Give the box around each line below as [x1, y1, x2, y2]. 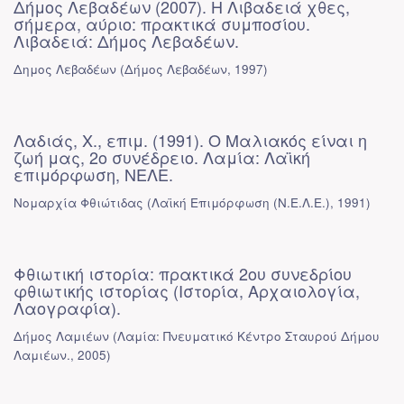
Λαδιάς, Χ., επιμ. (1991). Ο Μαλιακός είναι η [14, 128, 367, 151]
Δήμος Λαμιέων [14, 327, 109, 344]
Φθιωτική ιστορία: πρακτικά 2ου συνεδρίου [14, 262, 352, 285]
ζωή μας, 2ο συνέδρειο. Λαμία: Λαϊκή [14, 145, 310, 169]
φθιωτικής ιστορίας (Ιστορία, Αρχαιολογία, [14, 279, 360, 302]
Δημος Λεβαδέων [14, 60, 116, 78]
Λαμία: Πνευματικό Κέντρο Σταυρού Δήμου [117, 327, 380, 344]
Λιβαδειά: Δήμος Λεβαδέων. [14, 29, 239, 52]
